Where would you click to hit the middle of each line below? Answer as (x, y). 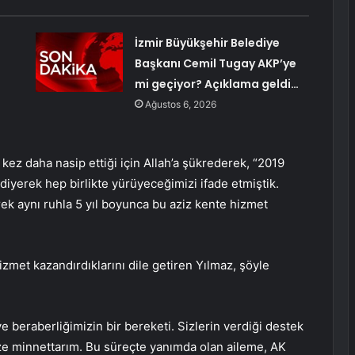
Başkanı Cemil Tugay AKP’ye (215, 64)
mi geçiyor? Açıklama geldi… (216, 84)
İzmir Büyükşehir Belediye (207, 43)
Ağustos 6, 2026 (180, 105)
